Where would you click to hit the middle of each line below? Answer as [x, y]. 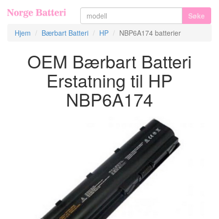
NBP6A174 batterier [150, 33]
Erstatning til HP [109, 80]
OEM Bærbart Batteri [109, 61]
